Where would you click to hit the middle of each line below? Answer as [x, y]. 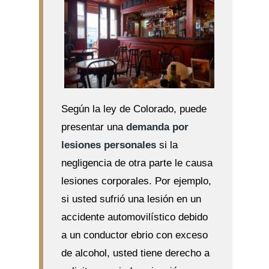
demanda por [157, 127]
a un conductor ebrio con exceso [134, 235]
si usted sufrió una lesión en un [131, 199]
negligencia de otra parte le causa [137, 163]
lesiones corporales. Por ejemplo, [136, 181]
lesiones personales [108, 145]
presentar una [93, 127]
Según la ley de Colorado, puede [134, 109]
